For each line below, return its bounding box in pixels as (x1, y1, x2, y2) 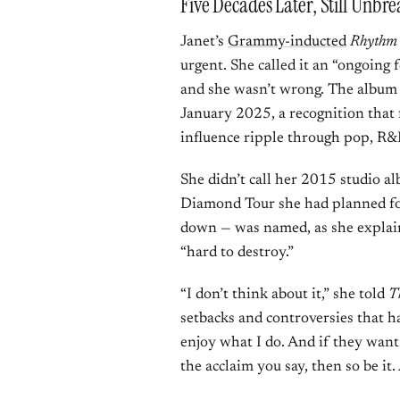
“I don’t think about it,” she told (180, 287, 388, 303)
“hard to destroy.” (180, 246, 294, 261)
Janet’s (180, 35, 228, 50)
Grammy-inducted (228, 35, 346, 50)
